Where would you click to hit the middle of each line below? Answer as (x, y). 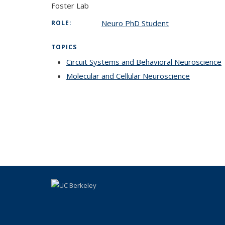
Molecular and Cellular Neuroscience (128, 76)
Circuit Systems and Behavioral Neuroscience (144, 62)
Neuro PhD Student (135, 23)
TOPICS (64, 47)
